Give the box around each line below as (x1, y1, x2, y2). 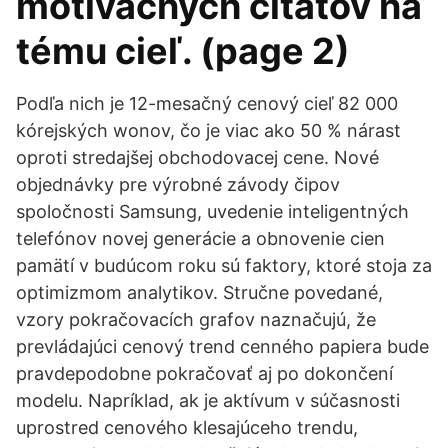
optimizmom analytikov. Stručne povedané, (16, 282, 383, 303)
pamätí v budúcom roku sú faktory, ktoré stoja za (16, 255, 432, 276)
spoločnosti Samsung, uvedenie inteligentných (16, 201, 409, 222)
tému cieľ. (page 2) (16, 29, 350, 73)
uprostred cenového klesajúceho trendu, (16, 417, 358, 438)
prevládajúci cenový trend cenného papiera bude (16, 336, 429, 357)
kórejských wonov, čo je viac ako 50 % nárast (16, 120, 401, 141)
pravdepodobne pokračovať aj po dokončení (16, 363, 393, 384)
